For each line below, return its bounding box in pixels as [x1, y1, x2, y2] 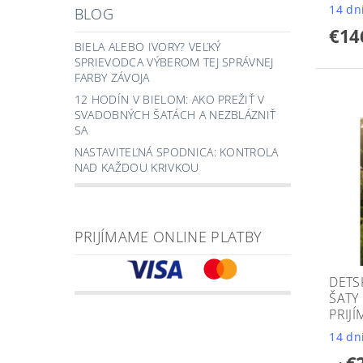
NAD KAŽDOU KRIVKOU [74, 160, 199, 176]
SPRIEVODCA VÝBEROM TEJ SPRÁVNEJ [74, 54, 274, 70]
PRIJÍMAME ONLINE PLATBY [74, 227, 263, 247]
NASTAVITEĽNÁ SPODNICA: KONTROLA [74, 144, 279, 160]
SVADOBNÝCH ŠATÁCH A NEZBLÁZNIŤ [74, 107, 276, 123]
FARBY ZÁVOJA [74, 70, 150, 86]
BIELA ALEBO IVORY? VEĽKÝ [74, 39, 221, 55]
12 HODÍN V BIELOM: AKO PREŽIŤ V [74, 92, 265, 108]
